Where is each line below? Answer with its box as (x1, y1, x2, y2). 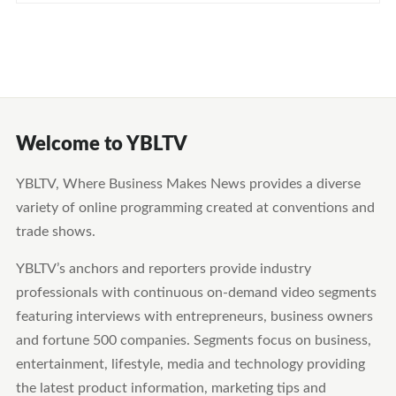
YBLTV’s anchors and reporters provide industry (15, 262, 311, 276)
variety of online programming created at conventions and (15, 201, 375, 215)
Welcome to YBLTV (15, 134, 187, 154)
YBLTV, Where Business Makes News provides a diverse (15, 177, 361, 191)
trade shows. (15, 225, 95, 239)
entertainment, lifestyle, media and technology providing (15, 357, 365, 371)
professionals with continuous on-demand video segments (15, 286, 377, 300)
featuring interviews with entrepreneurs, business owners (15, 309, 373, 324)
